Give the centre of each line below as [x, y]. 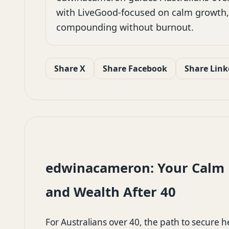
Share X [70, 68]
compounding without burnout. [125, 27]
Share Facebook [135, 68]
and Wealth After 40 [111, 192]
